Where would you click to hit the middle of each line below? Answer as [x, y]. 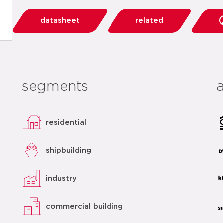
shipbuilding [69, 150]
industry [61, 178]
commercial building [85, 206]
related [149, 21]
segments [55, 87]
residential [66, 122]
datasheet [60, 21]
